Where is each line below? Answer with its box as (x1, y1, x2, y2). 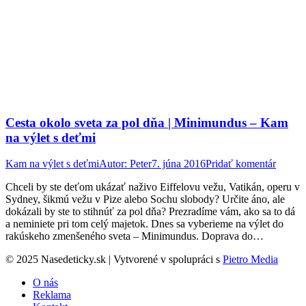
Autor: (99, 158, 130, 170)
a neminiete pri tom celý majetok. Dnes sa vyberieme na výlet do (5, 218, 283, 230)
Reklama (33, 289, 71, 301)
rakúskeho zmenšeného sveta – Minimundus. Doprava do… (5, 230, 264, 242)
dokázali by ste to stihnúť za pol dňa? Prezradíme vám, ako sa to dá (5, 206, 295, 218)
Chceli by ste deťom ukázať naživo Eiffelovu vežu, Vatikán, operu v (5, 181, 300, 193)
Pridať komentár (206, 158, 276, 170)
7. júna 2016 (152, 158, 206, 170)
